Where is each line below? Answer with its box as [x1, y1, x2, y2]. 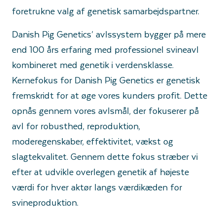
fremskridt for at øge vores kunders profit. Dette [12, 88, 207, 102]
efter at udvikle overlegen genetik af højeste [12, 164, 189, 179]
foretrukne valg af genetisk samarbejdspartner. [12, 3, 199, 18]
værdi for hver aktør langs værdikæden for [12, 180, 182, 194]
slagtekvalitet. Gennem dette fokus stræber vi [12, 149, 198, 163]
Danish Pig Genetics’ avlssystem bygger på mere [12, 27, 206, 41]
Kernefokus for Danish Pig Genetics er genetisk [12, 73, 200, 87]
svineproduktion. [12, 195, 78, 209]
